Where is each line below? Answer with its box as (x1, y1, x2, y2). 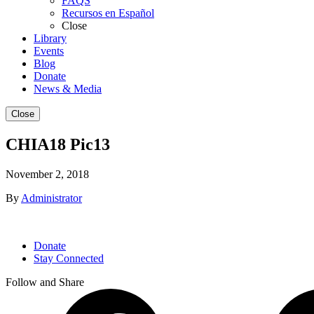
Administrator (21, 192, 82, 205)
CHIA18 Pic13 (6, 135, 110, 154)
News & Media (34, 83, 102, 95)
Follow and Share (6, 276, 84, 289)
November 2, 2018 (6, 168, 89, 181)
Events (34, 45, 64, 57)
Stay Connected (34, 252, 104, 265)
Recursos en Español (62, 7, 154, 20)
